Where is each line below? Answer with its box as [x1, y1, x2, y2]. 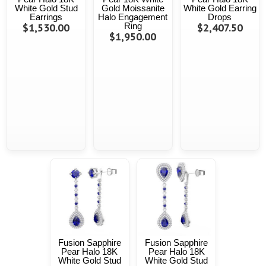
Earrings [30, 12, 63, 23]
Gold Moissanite [101, 3, 164, 14]
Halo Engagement [98, 12, 168, 23]
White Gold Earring [183, 3, 256, 14]
